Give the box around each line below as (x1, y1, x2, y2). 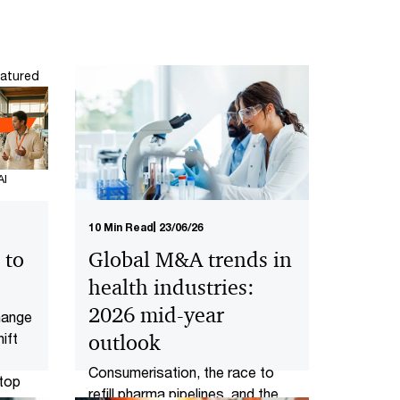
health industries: (87, 273, 254, 301)
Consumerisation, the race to (87, 362, 274, 380)
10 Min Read (87, 220, 154, 234)
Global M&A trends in (87, 246, 292, 273)
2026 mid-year (87, 301, 224, 329)
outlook (87, 329, 160, 356)
